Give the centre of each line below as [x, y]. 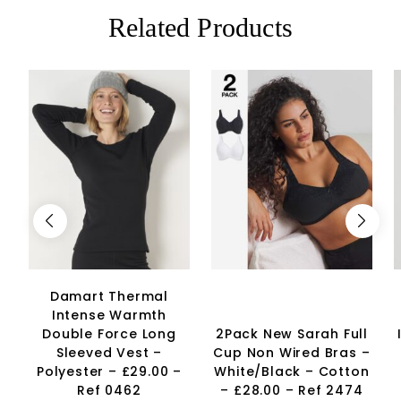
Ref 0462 [109, 390]
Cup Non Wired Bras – [292, 352]
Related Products [200, 28]
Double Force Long [109, 333]
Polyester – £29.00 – [109, 371]
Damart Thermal [109, 296]
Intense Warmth [109, 315]
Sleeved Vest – [109, 352]
